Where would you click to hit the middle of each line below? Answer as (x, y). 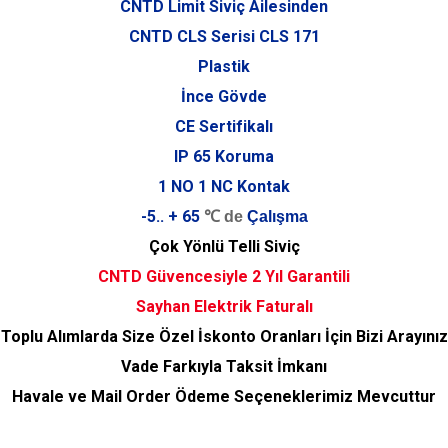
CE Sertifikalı (224, 126)
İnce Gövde (224, 96)
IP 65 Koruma (224, 156)
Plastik (224, 66)
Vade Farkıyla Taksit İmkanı (224, 366)
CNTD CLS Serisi (193, 36)
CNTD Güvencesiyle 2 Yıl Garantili (224, 276)
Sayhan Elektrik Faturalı (224, 306)
